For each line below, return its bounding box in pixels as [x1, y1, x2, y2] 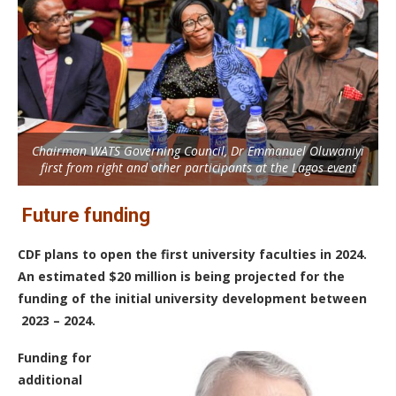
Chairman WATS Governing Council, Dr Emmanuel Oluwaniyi [32, 141, 364, 159]
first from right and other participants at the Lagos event [40, 158, 356, 176]
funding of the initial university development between [18, 289, 367, 307]
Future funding [22, 203, 150, 226]
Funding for [18, 348, 91, 366]
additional [18, 370, 82, 388]
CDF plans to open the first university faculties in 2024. [18, 245, 367, 263]
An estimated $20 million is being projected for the [18, 267, 345, 285]
